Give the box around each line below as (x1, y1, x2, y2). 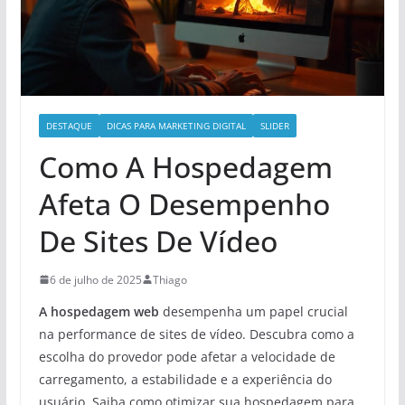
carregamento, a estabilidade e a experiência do (38, 370, 332, 388)
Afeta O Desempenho (38, 184, 330, 223)
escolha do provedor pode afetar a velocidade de (38, 347, 335, 365)
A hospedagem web (38, 302, 159, 320)
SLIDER (259, 118, 289, 132)
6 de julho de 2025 (49, 271, 142, 287)
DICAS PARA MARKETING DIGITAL (106, 118, 246, 132)
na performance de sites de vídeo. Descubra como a (38, 325, 354, 343)
